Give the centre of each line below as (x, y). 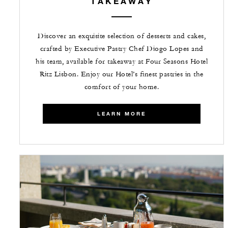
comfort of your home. (122, 87)
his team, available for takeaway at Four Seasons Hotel (122, 62)
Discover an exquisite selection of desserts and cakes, (122, 36)
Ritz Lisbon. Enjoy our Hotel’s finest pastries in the (122, 75)
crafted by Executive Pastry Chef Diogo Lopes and (122, 49)
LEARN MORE (122, 114)
